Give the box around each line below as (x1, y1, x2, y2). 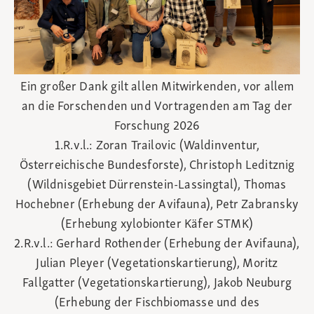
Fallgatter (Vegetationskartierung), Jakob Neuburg (22, 277, 292, 291)
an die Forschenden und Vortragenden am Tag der (21, 100, 293, 114)
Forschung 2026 (114, 120, 200, 134)
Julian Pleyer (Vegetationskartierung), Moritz (36, 257, 278, 271)
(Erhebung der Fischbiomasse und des (54, 296, 260, 310)
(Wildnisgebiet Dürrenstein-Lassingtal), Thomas (27, 179, 287, 193)
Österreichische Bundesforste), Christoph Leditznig (19, 159, 295, 173)
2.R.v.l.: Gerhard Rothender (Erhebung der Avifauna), (14, 238, 300, 252)
